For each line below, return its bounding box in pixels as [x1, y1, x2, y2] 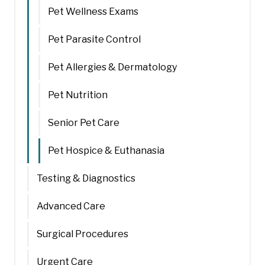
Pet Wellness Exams [48, 5, 138, 17]
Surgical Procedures [37, 228, 128, 240]
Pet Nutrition [48, 89, 108, 101]
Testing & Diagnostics [37, 172, 135, 184]
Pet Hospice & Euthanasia [48, 144, 164, 156]
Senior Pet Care [48, 117, 119, 128]
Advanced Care [37, 200, 105, 212]
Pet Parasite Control [48, 33, 141, 45]
